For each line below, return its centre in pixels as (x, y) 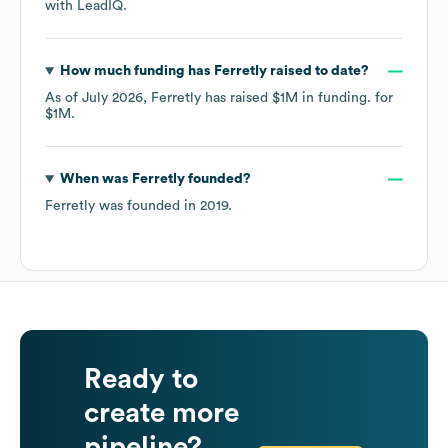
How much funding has (136, 71)
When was (95, 179)
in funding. (336, 98)
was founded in (147, 206)
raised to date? (317, 71)
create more (161, 413)
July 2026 (112, 98)
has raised (236, 98)
